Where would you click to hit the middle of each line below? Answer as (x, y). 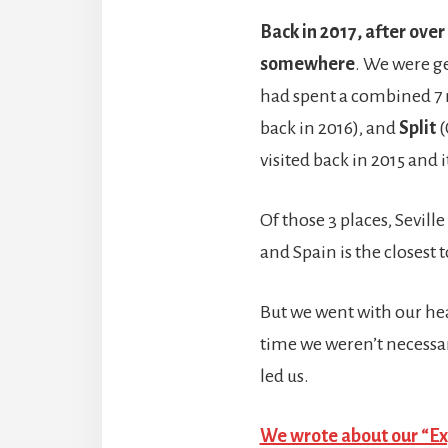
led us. (284, 375)
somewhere (307, 63)
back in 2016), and (329, 127)
